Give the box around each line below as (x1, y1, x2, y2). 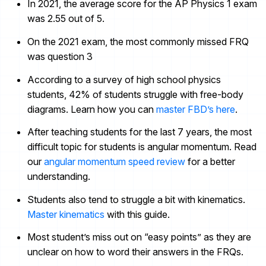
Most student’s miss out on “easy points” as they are (27, 231, 251, 243)
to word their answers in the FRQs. (96, 246, 243, 258)
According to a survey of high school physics (27, 73, 221, 85)
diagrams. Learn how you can (27, 103, 156, 115)
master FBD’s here (156, 103, 235, 115)
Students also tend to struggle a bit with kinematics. (27, 193, 245, 205)
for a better (185, 156, 235, 168)
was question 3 (27, 50, 93, 63)
